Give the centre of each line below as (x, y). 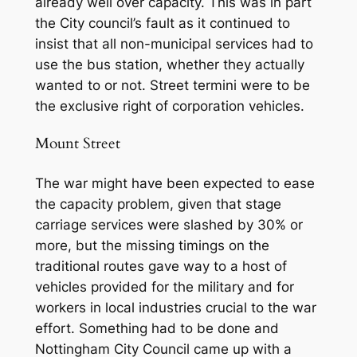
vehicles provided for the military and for (164, 286)
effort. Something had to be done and (157, 328)
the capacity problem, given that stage (158, 204)
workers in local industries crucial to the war (175, 307)
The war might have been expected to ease (175, 183)
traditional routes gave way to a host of (161, 266)
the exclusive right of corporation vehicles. (169, 106)
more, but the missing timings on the (152, 245)
